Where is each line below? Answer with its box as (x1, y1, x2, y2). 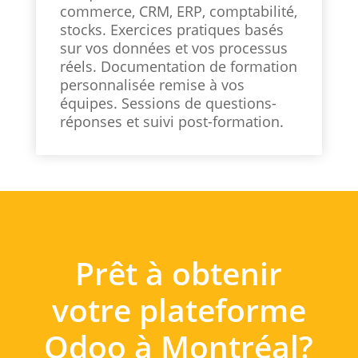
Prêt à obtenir (75, 252, 283, 295)
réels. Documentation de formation (59, 57, 297, 77)
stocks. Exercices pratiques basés (59, 20, 284, 40)
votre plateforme (51, 288, 306, 332)
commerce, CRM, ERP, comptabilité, (59, 2, 297, 22)
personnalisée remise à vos (59, 75, 245, 95)
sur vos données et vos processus (59, 38, 288, 58)
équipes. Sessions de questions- (59, 93, 276, 113)
